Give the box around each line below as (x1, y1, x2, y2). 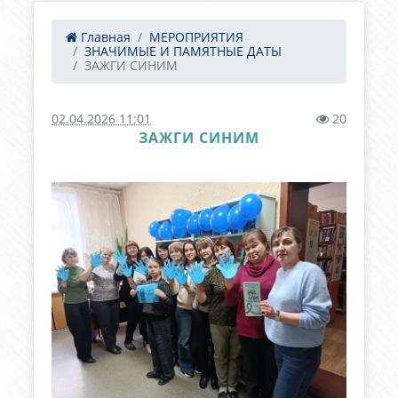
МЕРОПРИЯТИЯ (149, 28, 244, 45)
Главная (77, 28, 131, 45)
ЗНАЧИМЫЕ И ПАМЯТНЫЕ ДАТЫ (84, 43, 283, 60)
